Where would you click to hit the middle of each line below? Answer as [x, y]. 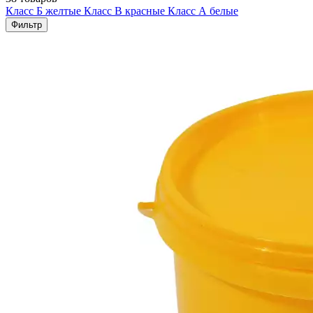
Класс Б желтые [45, 10]
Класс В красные [126, 10]
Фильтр [27, 24]
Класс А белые [203, 10]
